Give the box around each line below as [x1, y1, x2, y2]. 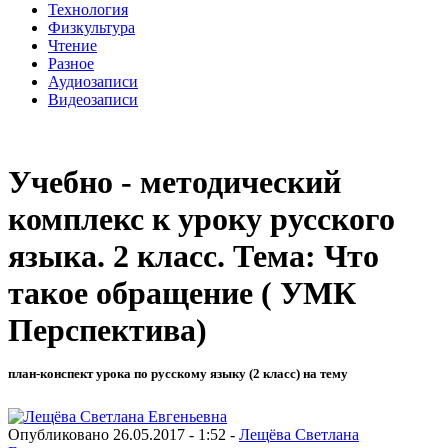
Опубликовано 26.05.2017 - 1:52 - [8, 425, 239, 443]
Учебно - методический [8, 164, 341, 201]
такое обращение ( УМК [8, 275, 356, 312]
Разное [48, 54, 94, 72]
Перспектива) [8, 312, 207, 349]
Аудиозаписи [48, 72, 138, 90]
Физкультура [48, 18, 135, 36]
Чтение [48, 36, 97, 54]
